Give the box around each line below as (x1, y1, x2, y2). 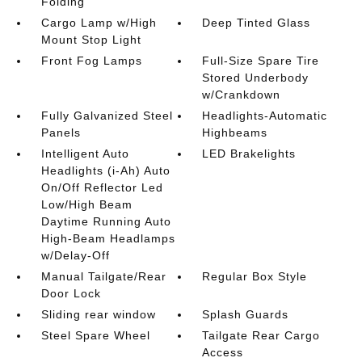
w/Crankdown (202, 88, 281, 102)
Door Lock (40, 287, 101, 301)
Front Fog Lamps (40, 54, 142, 68)
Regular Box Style (202, 270, 308, 284)
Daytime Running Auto (40, 215, 171, 229)
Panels (40, 126, 81, 140)
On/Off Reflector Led (40, 181, 163, 195)
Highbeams (202, 126, 268, 140)
